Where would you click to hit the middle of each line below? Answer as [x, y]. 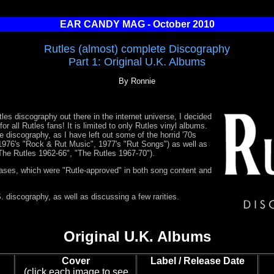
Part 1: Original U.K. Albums [137, 62]
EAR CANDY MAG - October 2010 [137, 24]
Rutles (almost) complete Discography [137, 49]
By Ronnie [137, 81]
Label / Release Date [198, 261]
